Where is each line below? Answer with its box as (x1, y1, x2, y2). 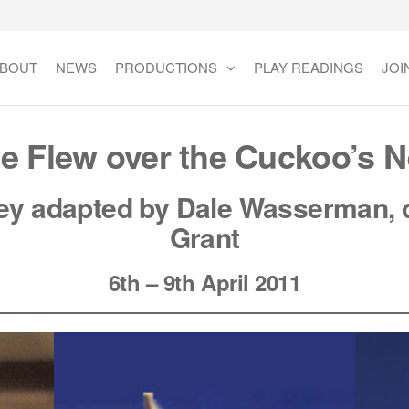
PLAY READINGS (254, 58, 364, 77)
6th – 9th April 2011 (108, 267, 301, 298)
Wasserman (238, 187, 389, 226)
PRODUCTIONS (115, 58, 218, 77)
